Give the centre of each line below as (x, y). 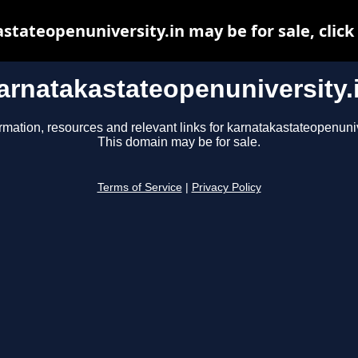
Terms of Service (139, 188)
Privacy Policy (226, 188)
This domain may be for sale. (179, 142)
